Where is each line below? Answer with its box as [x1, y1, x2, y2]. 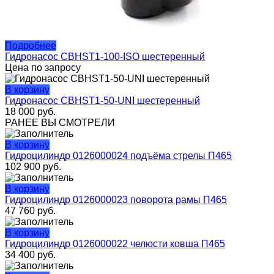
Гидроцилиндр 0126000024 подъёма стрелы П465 [5, 150, 232, 161]
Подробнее [5, 40, 56, 51]
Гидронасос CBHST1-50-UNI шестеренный [5, 95, 200, 106]
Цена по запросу [5, 62, 81, 73]
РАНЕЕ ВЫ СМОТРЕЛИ [5, 117, 115, 128]
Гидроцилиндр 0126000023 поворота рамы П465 [5, 194, 227, 206]
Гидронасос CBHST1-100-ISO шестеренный [5, 51, 205, 62]
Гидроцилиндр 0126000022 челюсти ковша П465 [5, 239, 225, 250]
